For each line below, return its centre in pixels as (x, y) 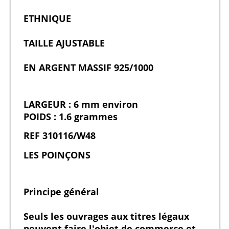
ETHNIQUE (47, 19)
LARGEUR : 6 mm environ (81, 105)
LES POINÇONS (57, 155)
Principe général (61, 191)
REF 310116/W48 (60, 136)
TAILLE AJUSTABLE (64, 43)
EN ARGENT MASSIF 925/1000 (88, 68)
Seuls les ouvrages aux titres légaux (106, 216)
